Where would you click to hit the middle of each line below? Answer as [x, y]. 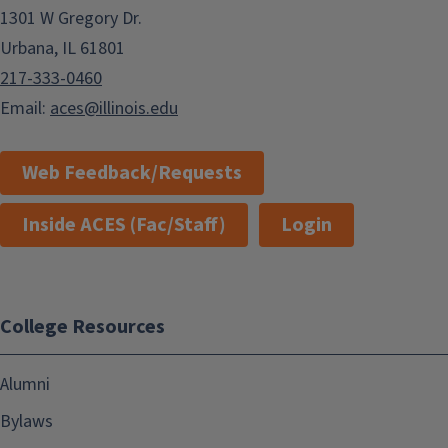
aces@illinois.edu [114, 109]
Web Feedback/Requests [132, 173]
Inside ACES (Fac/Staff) [124, 225]
